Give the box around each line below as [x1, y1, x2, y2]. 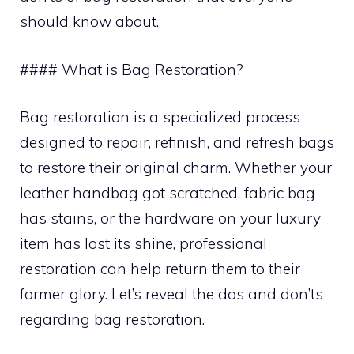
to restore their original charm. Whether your [20, 158, 332, 177]
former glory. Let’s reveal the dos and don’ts [20, 284, 323, 303]
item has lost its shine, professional [20, 234, 267, 253]
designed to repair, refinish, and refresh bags [20, 133, 334, 152]
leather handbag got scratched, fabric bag [20, 183, 315, 202]
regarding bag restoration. [20, 310, 205, 329]
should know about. [20, 12, 159, 31]
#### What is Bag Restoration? [20, 59, 243, 79]
